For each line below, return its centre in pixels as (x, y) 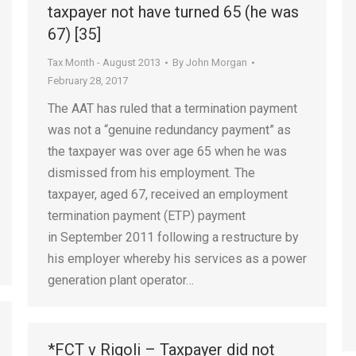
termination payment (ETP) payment (147, 216)
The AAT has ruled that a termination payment (172, 108)
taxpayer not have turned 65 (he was (173, 12)
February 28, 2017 (88, 81)
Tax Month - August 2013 (104, 62)
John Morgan (217, 62)
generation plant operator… (121, 280)
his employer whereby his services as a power (177, 259)
